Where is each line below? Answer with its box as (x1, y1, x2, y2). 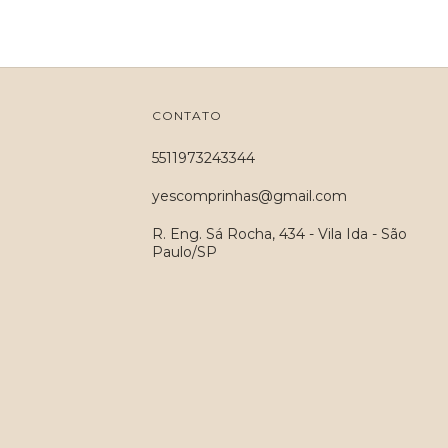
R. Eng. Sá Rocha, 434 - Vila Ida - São (151, 225, 407, 243)
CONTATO (151, 108, 222, 123)
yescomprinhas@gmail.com (151, 187, 347, 205)
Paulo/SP (151, 243, 217, 261)
